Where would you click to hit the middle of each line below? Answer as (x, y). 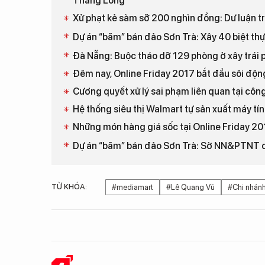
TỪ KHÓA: (69, 187)
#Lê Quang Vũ (190, 187)
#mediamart (132, 187)
